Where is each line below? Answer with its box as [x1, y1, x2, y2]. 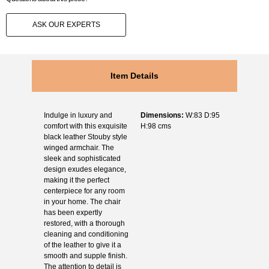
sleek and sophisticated [43, 154, 121, 163]
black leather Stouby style [43, 132, 127, 141]
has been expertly [43, 208, 102, 217]
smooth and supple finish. [43, 251, 127, 260]
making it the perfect [43, 175, 109, 184]
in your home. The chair [43, 197, 121, 206]
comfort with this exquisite [43, 121, 127, 130]
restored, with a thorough [43, 219, 125, 228]
